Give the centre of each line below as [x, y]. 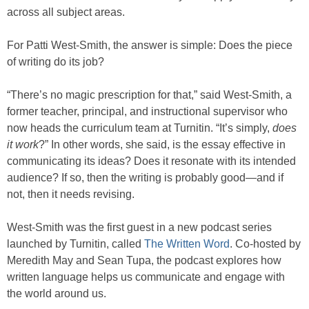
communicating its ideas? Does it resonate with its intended [151, 161]
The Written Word [187, 244]
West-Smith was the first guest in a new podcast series [139, 227]
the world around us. [57, 293]
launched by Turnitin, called [76, 244]
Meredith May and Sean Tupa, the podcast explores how [144, 260]
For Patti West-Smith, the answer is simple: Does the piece [150, 45]
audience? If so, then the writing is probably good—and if [145, 178]
